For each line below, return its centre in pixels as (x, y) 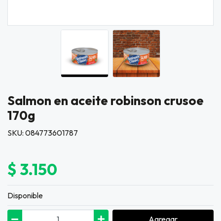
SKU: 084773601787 (43, 133)
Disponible (25, 196)
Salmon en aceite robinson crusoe (106, 100)
